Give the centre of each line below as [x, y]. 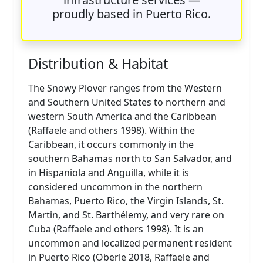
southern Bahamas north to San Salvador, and [130, 158]
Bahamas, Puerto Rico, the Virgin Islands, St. [126, 200]
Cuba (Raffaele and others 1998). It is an [116, 229]
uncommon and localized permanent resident [130, 243]
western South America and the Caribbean [122, 116]
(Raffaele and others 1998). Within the [112, 130]
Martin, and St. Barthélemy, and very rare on [126, 215]
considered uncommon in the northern [115, 186]
